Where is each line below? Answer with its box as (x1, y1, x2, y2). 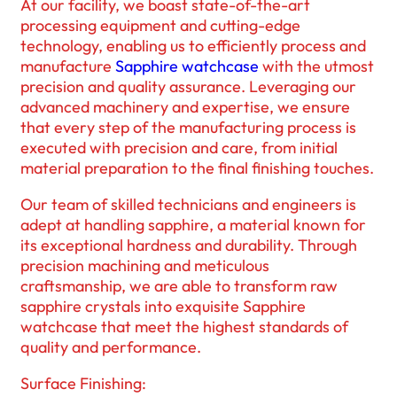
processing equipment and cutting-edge (20, 14, 300, 35)
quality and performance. (20, 336, 201, 357)
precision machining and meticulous (20, 254, 269, 276)
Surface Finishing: (20, 372, 146, 393)
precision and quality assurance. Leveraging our (20, 75, 356, 97)
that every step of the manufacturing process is (20, 116, 356, 137)
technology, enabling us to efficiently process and (20, 35, 366, 56)
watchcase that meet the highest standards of (20, 315, 348, 337)
